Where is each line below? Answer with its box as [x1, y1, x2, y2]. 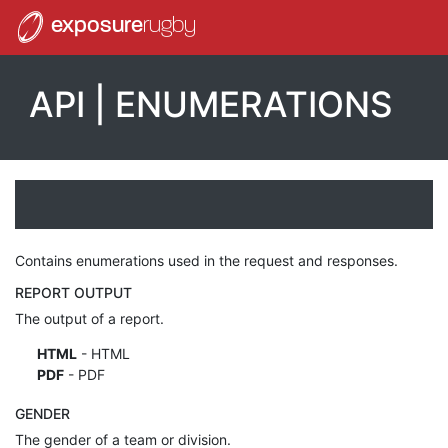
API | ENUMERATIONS [29, 82, 393, 125]
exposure [46, 15, 143, 39]
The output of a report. [15, 309, 164, 327]
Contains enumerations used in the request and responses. [15, 251, 398, 269]
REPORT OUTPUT [15, 283, 132, 301]
